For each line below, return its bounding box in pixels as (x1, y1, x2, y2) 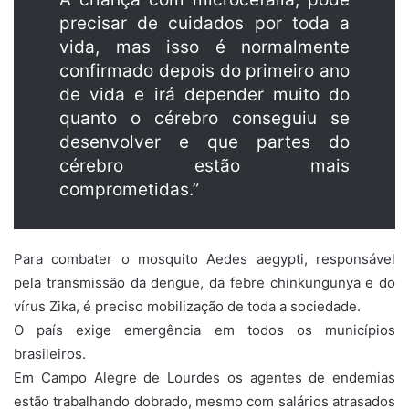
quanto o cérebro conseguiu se (59, 107, 350, 129)
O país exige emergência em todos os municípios (14, 320, 395, 339)
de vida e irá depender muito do (59, 83, 350, 105)
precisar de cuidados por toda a (59, 12, 350, 34)
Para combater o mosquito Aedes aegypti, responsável (14, 249, 395, 267)
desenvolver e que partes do (59, 131, 350, 152)
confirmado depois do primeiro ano (59, 59, 350, 81)
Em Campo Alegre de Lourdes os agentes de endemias (14, 368, 395, 386)
